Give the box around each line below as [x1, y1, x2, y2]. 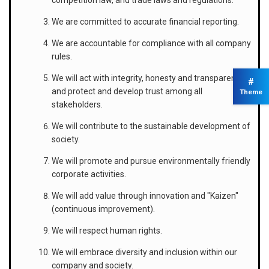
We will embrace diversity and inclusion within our [52, 247, 237, 257]
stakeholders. [52, 99, 103, 109]
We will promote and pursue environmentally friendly [52, 156, 250, 166]
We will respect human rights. [52, 225, 162, 235]
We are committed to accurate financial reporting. [52, 16, 239, 26]
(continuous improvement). [52, 204, 155, 214]
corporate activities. [52, 169, 126, 179]
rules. [52, 51, 72, 61]
